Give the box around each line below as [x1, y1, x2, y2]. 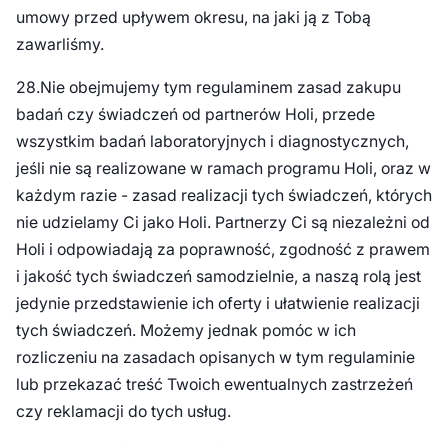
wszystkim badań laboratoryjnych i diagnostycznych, [15, 132, 409, 152]
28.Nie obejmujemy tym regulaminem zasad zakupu [15, 78, 401, 98]
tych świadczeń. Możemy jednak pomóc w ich [15, 321, 356, 341]
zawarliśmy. [15, 35, 108, 55]
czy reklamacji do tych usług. [15, 402, 235, 422]
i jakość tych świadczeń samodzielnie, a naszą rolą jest [15, 267, 421, 287]
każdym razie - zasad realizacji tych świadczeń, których [15, 186, 432, 206]
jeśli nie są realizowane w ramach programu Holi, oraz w [15, 159, 431, 179]
